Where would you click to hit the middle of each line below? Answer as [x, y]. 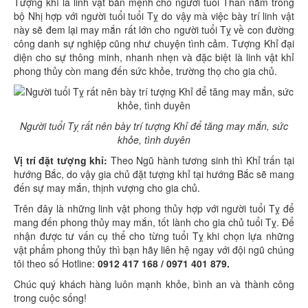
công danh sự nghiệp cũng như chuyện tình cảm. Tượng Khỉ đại [154, 44]
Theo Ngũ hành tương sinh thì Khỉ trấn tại [201, 161]
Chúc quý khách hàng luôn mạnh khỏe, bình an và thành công [154, 284]
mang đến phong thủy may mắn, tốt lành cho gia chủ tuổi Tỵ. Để [154, 222]
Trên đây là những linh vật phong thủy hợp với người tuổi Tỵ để [154, 209]
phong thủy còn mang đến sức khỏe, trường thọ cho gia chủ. [148, 71]
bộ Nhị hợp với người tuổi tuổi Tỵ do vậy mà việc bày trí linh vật [154, 16]
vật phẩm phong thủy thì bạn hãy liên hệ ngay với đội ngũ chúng [154, 250]
